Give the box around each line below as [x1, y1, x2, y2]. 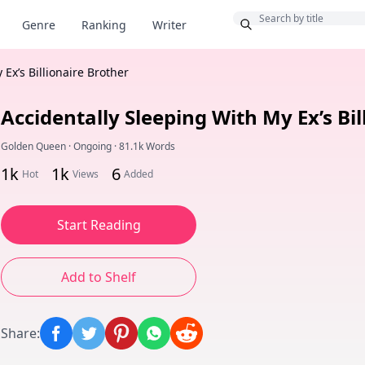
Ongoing [73, 139, 112, 153]
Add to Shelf [61, 268, 136, 286]
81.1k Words [119, 139, 175, 153]
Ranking [81, 17, 126, 33]
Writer [152, 17, 187, 33]
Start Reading [56, 216, 141, 234]
